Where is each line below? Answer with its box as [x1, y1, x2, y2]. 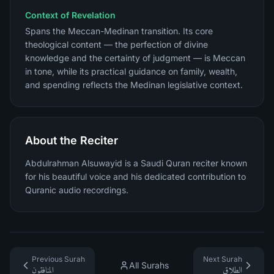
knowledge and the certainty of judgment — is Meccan [25, 53, 245, 63]
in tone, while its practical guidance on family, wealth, [25, 66, 237, 76]
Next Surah [203, 254, 242, 264]
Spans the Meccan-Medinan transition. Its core [25, 26, 213, 36]
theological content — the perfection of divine [25, 39, 208, 50]
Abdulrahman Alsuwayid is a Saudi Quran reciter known [25, 158, 247, 168]
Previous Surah [32, 254, 85, 264]
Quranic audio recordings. [25, 185, 128, 195]
